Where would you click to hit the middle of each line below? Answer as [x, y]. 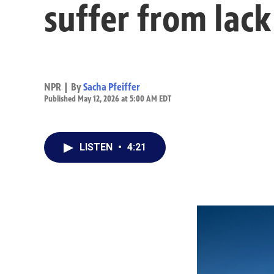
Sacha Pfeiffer [112, 87]
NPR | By [64, 87]
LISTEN [97, 147]
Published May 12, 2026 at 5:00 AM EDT [108, 98]
